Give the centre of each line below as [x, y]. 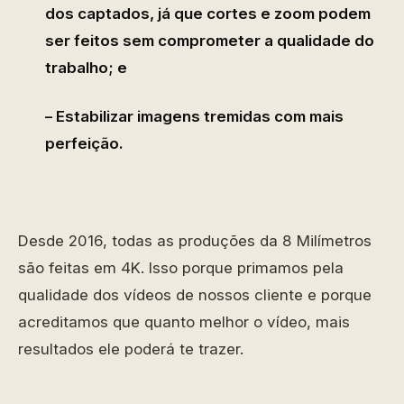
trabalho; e [86, 68]
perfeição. [84, 143]
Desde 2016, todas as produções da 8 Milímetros [195, 241]
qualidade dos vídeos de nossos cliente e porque [195, 295]
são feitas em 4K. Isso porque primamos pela [181, 268]
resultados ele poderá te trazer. [131, 349]
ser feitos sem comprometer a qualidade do [210, 41]
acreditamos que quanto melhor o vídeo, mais [184, 322]
